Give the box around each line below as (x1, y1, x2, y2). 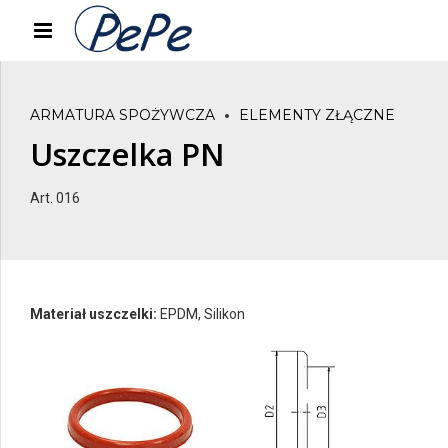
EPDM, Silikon (157, 306, 245, 323)
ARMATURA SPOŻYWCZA (30, 106, 215, 125)
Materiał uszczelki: (30, 306, 157, 323)
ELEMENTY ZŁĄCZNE (239, 106, 395, 125)
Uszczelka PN (30, 133, 225, 176)
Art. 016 (30, 190, 80, 207)
